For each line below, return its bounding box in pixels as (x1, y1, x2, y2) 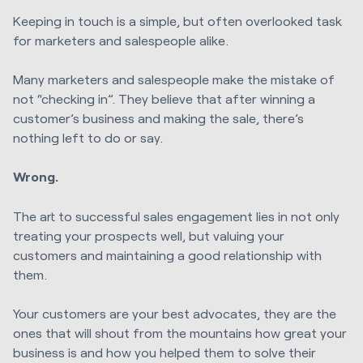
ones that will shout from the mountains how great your (13, 325, 347, 341)
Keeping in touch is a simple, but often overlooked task (13, 12, 342, 28)
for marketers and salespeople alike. (13, 32, 228, 48)
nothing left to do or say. (13, 130, 163, 146)
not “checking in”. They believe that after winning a (13, 91, 315, 107)
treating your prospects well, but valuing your (13, 227, 284, 243)
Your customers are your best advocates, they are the (13, 305, 336, 322)
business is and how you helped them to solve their (13, 344, 316, 361)
